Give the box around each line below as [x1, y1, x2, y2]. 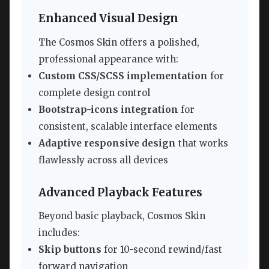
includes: [38, 227, 80, 239]
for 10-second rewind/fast [101, 244, 222, 256]
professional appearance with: [38, 53, 178, 65]
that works [176, 137, 228, 149]
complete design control [38, 86, 150, 98]
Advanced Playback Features [38, 185, 202, 199]
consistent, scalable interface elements [38, 120, 217, 132]
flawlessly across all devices [38, 154, 168, 166]
